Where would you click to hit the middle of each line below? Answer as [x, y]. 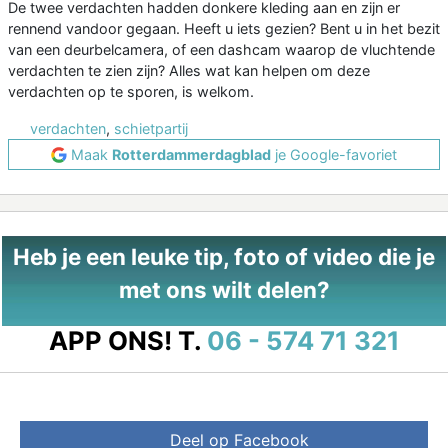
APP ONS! [110, 341]
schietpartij [151, 129]
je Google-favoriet [334, 155]
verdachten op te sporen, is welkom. [131, 92]
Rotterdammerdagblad [191, 155]
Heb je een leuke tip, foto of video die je [224, 257]
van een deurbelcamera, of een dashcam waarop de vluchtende [221, 50]
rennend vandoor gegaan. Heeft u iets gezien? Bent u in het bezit [224, 29]
